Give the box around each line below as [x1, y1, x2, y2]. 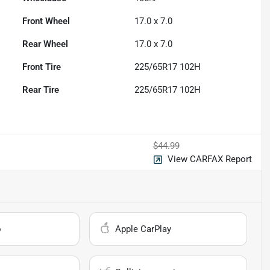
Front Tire [22, 61, 61, 72]
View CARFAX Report [167, 153, 252, 165]
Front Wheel [22, 15, 71, 27]
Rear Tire [22, 84, 60, 95]
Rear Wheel [22, 38, 69, 49]
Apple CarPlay [115, 223, 172, 234]
